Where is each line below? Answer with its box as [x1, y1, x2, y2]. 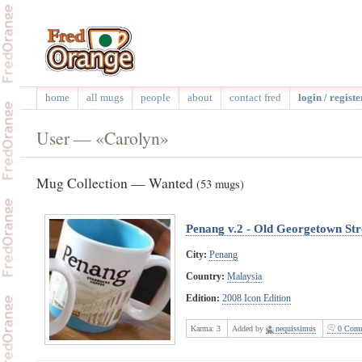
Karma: [190, 323, 217, 333]
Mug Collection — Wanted [36, 172, 196, 192]
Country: [185, 270, 225, 282]
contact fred [229, 91, 281, 103]
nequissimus [275, 323, 316, 333]
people [140, 91, 170, 103]
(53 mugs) [196, 175, 244, 192]
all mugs [86, 91, 124, 103]
